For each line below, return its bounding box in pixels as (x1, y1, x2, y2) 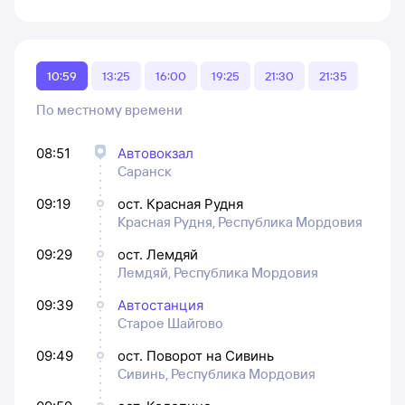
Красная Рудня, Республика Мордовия (118, 212, 363, 231)
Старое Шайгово (118, 314, 223, 332)
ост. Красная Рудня (118, 194, 243, 212)
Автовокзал (118, 144, 193, 162)
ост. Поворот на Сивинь (118, 346, 274, 364)
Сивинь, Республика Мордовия (118, 364, 316, 382)
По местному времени (36, 100, 183, 118)
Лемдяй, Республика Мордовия (118, 263, 318, 281)
